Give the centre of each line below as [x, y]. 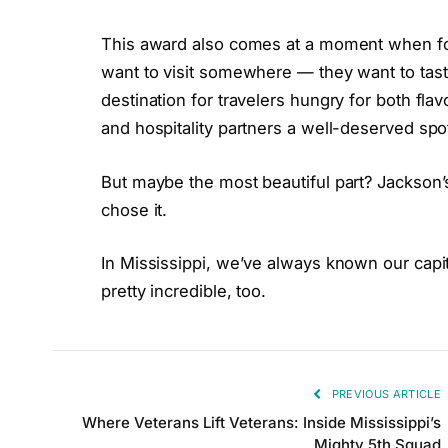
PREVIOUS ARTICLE [384, 394]
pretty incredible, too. [184, 291]
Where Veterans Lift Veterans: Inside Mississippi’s [261, 423]
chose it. [134, 209]
